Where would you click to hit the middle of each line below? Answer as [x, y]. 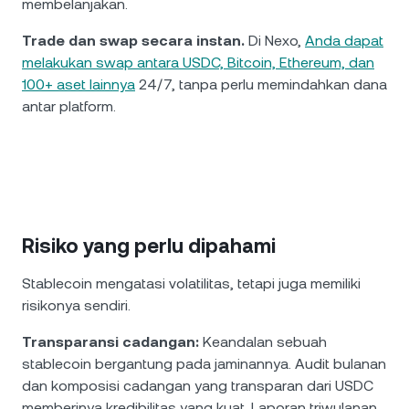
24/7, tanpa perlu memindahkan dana [261, 84]
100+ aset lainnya [79, 84]
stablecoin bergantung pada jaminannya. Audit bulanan [204, 364]
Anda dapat [344, 41]
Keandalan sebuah [263, 342]
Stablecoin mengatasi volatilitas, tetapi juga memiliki [191, 283]
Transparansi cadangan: [110, 342]
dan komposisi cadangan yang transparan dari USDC [198, 386]
